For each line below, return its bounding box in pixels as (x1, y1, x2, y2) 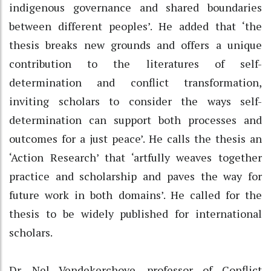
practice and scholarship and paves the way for (9, 168, 262, 183)
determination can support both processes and (9, 112, 262, 127)
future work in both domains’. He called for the (9, 187, 262, 202)
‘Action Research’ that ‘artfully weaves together (9, 149, 262, 165)
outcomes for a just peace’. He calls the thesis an (9, 131, 262, 146)
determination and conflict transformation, (9, 74, 262, 90)
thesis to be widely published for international (9, 206, 262, 221)
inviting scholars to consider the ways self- (9, 93, 262, 108)
